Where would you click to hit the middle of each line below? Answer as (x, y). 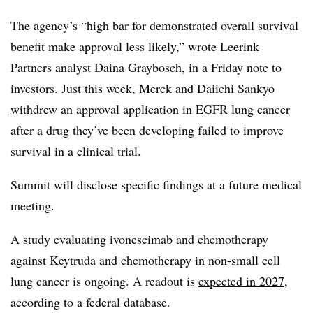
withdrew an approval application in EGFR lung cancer (150, 109)
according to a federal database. (90, 301)
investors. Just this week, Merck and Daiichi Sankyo (143, 88)
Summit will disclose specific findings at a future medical (156, 184)
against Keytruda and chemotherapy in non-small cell (145, 260)
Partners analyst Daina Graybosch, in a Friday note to (146, 67)
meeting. (32, 205)
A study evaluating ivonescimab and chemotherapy (139, 239)
